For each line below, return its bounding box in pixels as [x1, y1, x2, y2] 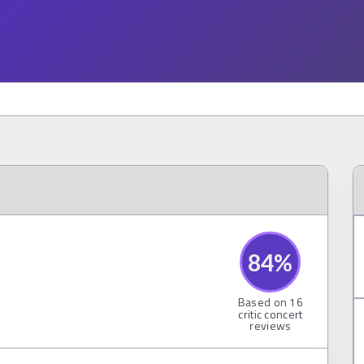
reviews [249, 317, 292, 334]
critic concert [238, 305, 303, 323]
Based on [237, 293, 290, 310]
